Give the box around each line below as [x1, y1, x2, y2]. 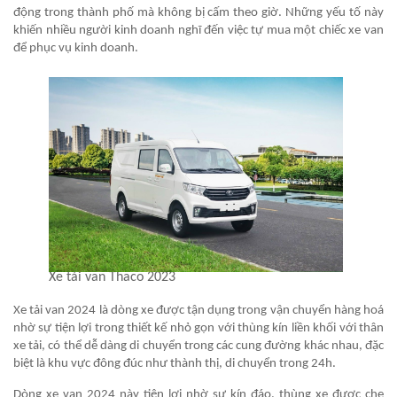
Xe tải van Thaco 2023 [49, 270, 175, 285]
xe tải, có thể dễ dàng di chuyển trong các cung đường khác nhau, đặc [13, 339, 384, 354]
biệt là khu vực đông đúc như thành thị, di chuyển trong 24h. [13, 357, 336, 371]
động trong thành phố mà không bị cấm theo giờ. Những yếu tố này [13, 5, 384, 19]
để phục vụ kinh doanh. [13, 41, 138, 55]
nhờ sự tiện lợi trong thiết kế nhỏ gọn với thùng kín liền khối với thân [13, 322, 384, 336]
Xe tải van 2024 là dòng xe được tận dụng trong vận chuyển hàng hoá [13, 304, 384, 318]
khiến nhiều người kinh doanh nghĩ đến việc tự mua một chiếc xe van [13, 23, 384, 37]
